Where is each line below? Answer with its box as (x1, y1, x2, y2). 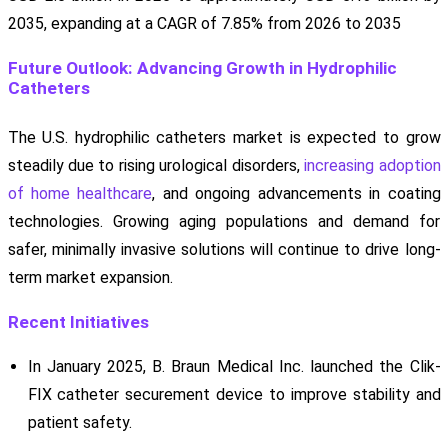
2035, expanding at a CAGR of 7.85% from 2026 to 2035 (7, 14, 401, 34)
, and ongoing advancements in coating (152, 184, 441, 204)
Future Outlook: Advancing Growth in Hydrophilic (7, 58, 397, 79)
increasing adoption (304, 156, 441, 176)
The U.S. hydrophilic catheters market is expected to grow (7, 128, 441, 148)
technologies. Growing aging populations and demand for (7, 212, 441, 232)
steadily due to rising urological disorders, (7, 156, 305, 176)
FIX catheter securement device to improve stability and (27, 385, 441, 405)
